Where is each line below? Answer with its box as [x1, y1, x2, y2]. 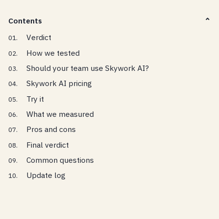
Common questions [26, 155, 94, 165]
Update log [26, 170, 66, 180]
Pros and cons [26, 124, 76, 134]
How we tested [26, 47, 80, 58]
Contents [8, 16, 42, 26]
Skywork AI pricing [26, 78, 92, 88]
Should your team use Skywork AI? [26, 63, 149, 73]
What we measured [26, 109, 94, 119]
